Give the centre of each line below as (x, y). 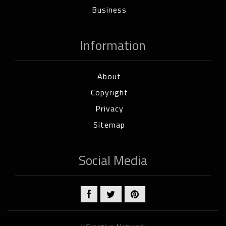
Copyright (109, 92)
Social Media (113, 160)
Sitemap (109, 124)
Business (109, 9)
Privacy (109, 108)
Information (113, 45)
